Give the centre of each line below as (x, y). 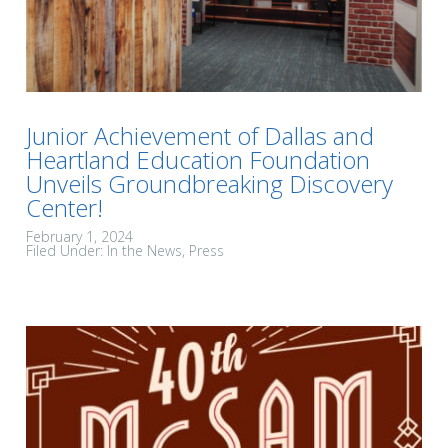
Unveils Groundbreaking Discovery (209, 184)
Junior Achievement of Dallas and (200, 136)
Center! (64, 208)
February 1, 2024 (79, 237)
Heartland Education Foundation (198, 160)
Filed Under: (66, 251)
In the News (144, 251)
